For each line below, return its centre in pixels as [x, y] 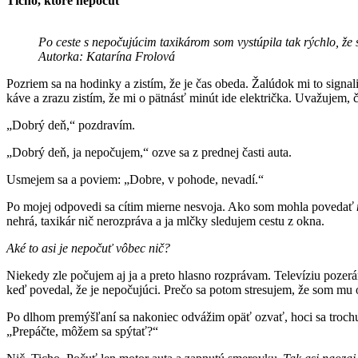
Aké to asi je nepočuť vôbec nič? [88, 248]
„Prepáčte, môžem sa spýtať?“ [84, 331]
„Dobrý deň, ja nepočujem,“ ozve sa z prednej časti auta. [151, 152]
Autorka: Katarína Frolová [107, 56]
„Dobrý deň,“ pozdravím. [72, 125]
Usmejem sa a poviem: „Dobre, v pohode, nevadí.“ [137, 179]
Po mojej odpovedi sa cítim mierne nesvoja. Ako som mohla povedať [181, 206]
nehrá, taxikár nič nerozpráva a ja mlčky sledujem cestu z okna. [167, 221]
